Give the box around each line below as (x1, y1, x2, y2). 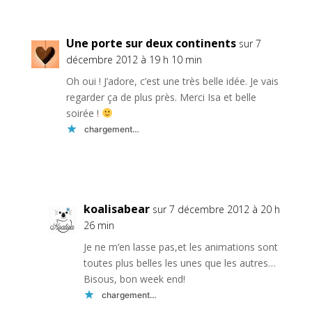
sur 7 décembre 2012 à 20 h (152, 203, 280, 217)
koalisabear (83, 201, 150, 217)
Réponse (254, 155, 298, 169)
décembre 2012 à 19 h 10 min (65, 53, 202, 67)
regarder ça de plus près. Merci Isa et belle (65, 91, 256, 104)
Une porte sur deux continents (65, 36, 236, 52)
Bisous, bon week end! (83, 272, 185, 286)
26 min (83, 219, 114, 233)
